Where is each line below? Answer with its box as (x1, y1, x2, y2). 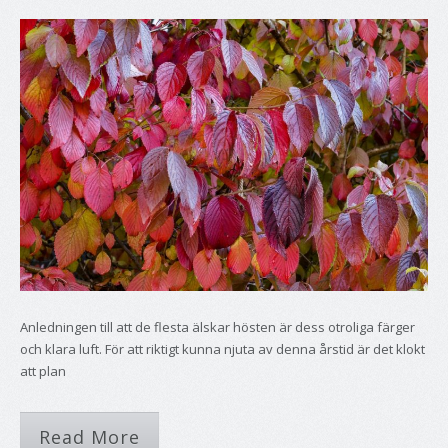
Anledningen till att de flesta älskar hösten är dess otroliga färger (20, 317, 415, 336)
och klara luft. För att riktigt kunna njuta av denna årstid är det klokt (20, 339, 425, 358)
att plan (20, 361, 66, 380)
